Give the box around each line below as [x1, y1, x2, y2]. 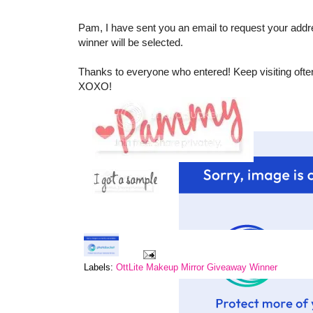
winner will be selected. [78, 36, 183, 49]
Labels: [84, 263, 116, 273]
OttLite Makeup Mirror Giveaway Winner [116, 263, 277, 273]
